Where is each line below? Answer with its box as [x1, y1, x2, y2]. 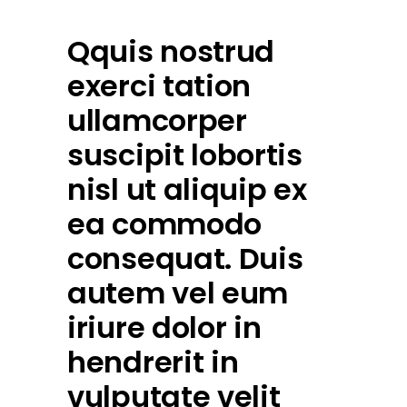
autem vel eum [67, 273, 289, 314]
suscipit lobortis [67, 134, 303, 176]
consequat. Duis [67, 238, 303, 280]
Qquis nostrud [67, 31, 275, 73]
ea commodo [67, 203, 262, 245]
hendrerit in [67, 342, 239, 383]
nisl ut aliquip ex [67, 169, 307, 211]
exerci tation [67, 65, 252, 107]
